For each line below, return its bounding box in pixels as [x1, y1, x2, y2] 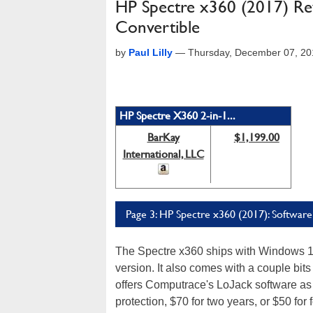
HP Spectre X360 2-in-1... [119, 109, 235, 122]
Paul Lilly [129, 47, 173, 58]
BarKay [147, 131, 180, 144]
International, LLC [122, 147, 204, 161]
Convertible [115, 17, 200, 37]
